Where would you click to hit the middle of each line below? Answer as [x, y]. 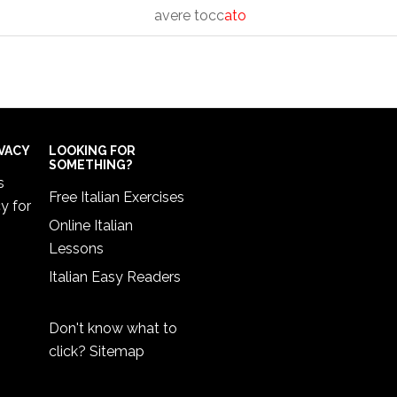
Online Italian [91, 226]
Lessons [76, 249]
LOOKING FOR [92, 151]
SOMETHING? [90, 165]
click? [69, 351]
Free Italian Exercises [117, 197]
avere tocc [189, 16]
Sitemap [117, 351]
